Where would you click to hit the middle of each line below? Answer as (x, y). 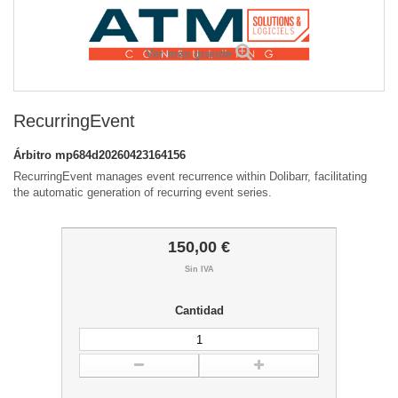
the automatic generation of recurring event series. (143, 193)
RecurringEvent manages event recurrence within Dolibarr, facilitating (190, 177)
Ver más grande (189, 54)
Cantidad (199, 311)
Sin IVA (199, 270)
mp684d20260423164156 (120, 155)
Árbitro (34, 155)
